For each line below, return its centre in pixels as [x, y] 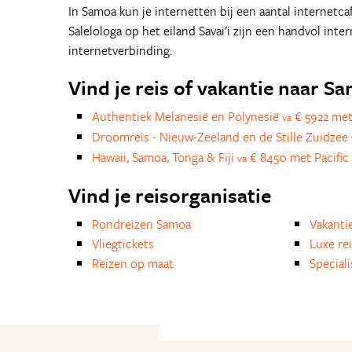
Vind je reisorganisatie [170, 195]
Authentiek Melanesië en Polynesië [187, 116]
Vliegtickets [123, 244]
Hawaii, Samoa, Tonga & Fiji [165, 157]
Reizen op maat [133, 263]
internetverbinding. [120, 50]
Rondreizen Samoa [141, 224]
